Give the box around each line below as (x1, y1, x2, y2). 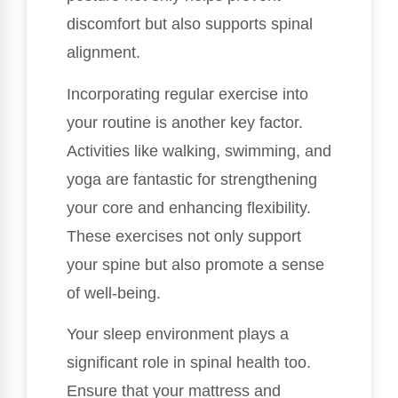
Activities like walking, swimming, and (67, 141, 331, 160)
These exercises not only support (67, 227, 301, 245)
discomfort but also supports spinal (67, 15, 313, 34)
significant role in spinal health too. (67, 354, 311, 372)
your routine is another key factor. (67, 113, 303, 131)
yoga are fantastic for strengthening (67, 170, 317, 188)
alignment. (67, 44, 140, 62)
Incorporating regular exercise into (67, 84, 308, 103)
